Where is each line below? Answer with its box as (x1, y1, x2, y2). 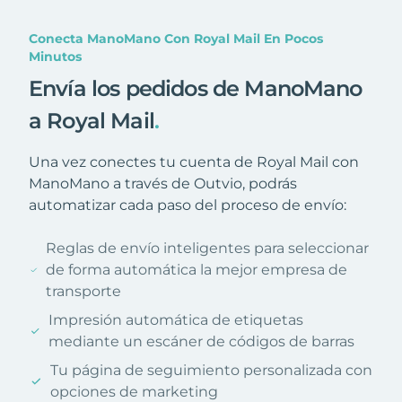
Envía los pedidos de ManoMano (29, 74, 363, 101)
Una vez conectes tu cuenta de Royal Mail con (29, 153, 359, 170)
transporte (46, 282, 122, 300)
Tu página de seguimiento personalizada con (49, 361, 372, 379)
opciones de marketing (49, 382, 218, 400)
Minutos (29, 48, 82, 65)
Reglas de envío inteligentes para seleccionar (46, 239, 370, 257)
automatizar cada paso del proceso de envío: (29, 196, 346, 214)
